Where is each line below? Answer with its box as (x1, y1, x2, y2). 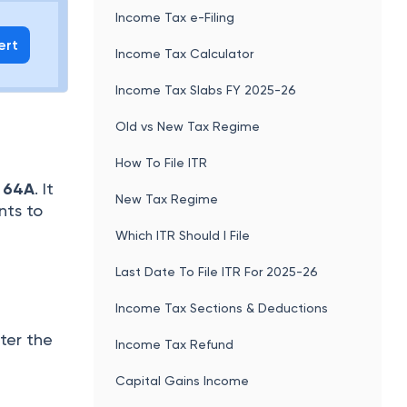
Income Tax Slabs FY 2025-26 (115, 82, 297, 97)
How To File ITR (115, 154, 208, 170)
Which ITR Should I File (115, 227, 251, 243)
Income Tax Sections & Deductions (115, 300, 329, 315)
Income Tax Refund (115, 336, 234, 352)
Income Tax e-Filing (115, 9, 235, 25)
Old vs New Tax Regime (115, 118, 261, 134)
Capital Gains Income (115, 372, 250, 388)
